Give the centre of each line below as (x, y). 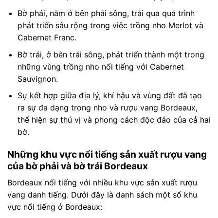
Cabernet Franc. (47, 38)
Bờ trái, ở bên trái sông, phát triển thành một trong (111, 54)
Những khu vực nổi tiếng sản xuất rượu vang (107, 154)
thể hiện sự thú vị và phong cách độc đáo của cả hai (114, 120)
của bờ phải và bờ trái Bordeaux (78, 166)
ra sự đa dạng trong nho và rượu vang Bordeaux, (107, 108)
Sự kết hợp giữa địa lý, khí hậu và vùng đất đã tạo (109, 96)
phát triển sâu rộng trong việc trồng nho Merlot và (110, 26)
